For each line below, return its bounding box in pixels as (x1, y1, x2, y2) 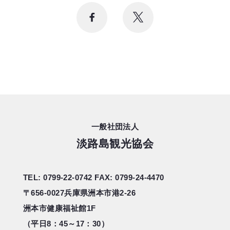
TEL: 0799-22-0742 (23, 173, 95, 182)
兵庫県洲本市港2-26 (64, 188, 136, 198)
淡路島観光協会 (76, 138, 154, 150)
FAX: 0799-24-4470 (94, 173, 164, 182)
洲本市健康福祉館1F (23, 204, 96, 213)
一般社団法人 (91, 122, 139, 131)
